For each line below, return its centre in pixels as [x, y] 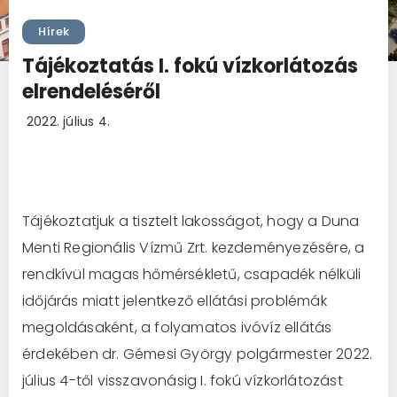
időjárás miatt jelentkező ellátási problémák [175, 300]
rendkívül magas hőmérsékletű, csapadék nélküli [192, 274]
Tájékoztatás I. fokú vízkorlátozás [190, 66]
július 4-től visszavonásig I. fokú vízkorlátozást [183, 380]
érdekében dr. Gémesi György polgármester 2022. [198, 354]
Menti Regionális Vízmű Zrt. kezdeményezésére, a [194, 247]
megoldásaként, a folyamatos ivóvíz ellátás [177, 327]
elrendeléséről [91, 91]
